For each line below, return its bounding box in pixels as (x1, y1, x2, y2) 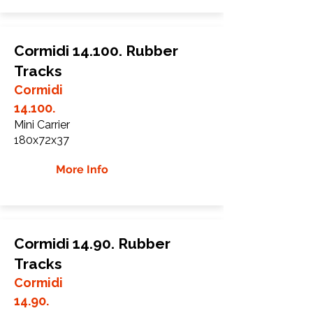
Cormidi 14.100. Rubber (14, 41, 178, 59)
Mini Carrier (14, 117, 70, 131)
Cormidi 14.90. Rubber (14, 234, 170, 252)
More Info (56, 162, 108, 176)
